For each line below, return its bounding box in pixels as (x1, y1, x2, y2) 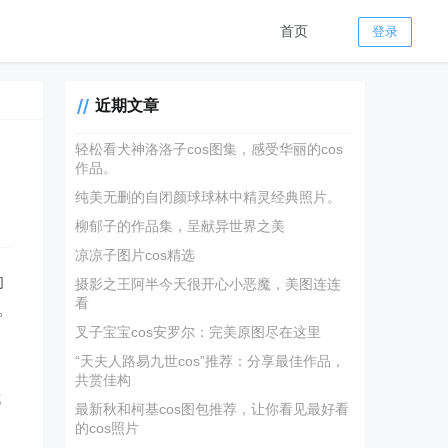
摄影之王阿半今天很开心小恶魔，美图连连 (75, 276, 342, 292)
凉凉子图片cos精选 (75, 247, 196, 263)
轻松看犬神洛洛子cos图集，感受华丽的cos (75, 141, 344, 157)
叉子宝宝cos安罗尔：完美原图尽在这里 (75, 324, 322, 340)
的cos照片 (75, 420, 140, 436)
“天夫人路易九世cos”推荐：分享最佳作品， (75, 353, 346, 369)
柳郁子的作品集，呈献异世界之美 (75, 218, 286, 234)
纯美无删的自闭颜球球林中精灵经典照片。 (75, 189, 342, 205)
